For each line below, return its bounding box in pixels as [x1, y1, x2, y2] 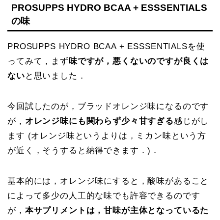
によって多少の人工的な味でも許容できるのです [7, 191, 200, 200]
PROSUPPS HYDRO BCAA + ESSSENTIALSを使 [7, 41, 205, 51]
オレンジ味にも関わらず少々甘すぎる [25, 116, 174, 126]
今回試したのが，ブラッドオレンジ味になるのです [7, 101, 209, 111]
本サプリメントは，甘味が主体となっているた [25, 205, 209, 215]
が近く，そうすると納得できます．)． [7, 145, 160, 155]
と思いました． [25, 71, 86, 81]
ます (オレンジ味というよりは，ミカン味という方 [7, 131, 207, 140]
